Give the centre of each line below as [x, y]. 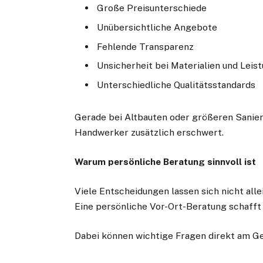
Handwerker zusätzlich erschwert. [149, 132]
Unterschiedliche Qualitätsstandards [176, 85]
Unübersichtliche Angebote [157, 27]
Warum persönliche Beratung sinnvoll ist [166, 161]
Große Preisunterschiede [152, 8]
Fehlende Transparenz [146, 46]
